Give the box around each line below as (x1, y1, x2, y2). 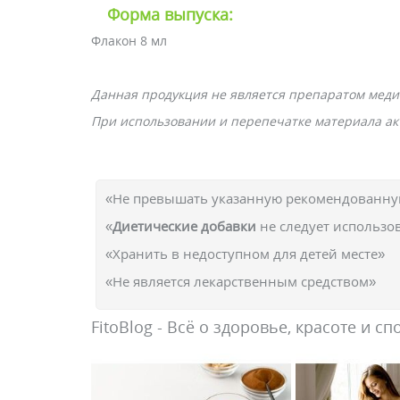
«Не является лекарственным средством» (105, 272, 376, 290)
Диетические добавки (112, 217, 256, 235)
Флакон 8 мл (91, 32, 167, 49)
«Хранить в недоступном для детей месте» (105, 245, 385, 262)
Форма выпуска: (107, 4, 233, 25)
